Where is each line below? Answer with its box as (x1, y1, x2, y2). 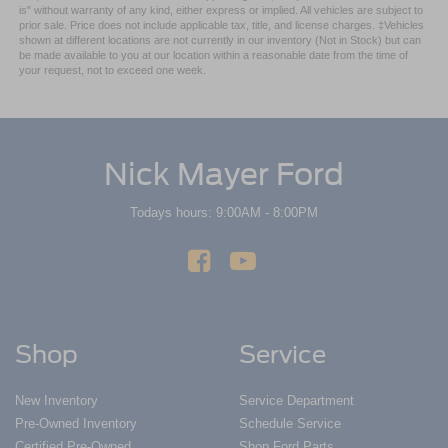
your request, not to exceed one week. (18, 64, 206, 77)
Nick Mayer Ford (104, 156, 344, 193)
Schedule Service (239, 416, 341, 432)
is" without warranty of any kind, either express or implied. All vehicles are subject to (18, 4, 423, 17)
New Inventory (15, 393, 98, 409)
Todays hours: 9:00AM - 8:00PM (130, 205, 318, 221)
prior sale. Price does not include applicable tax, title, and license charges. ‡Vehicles (18, 19, 424, 32)
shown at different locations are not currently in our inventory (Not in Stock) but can (18, 34, 421, 47)
